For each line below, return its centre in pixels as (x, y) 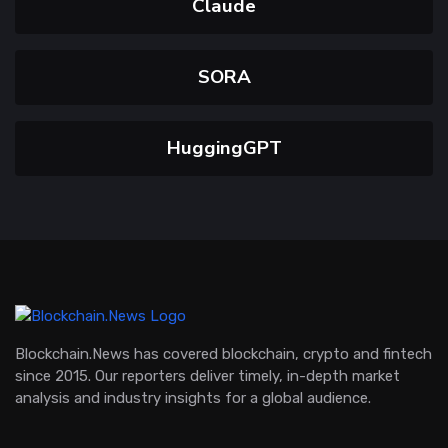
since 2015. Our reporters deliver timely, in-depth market (207, 375)
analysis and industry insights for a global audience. (193, 397)
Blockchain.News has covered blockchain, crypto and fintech (223, 353)
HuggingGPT (224, 147)
